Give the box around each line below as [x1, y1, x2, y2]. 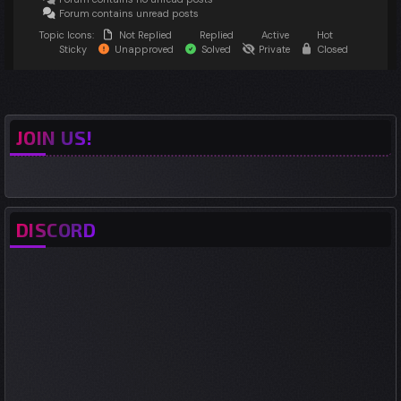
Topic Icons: [38, 29, 94, 41]
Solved [199, 43, 231, 55]
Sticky [56, 43, 87, 55]
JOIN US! [16, 126, 93, 149]
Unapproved [112, 43, 174, 55]
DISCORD [16, 218, 96, 241]
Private [256, 43, 290, 55]
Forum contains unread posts [56, 7, 199, 20]
